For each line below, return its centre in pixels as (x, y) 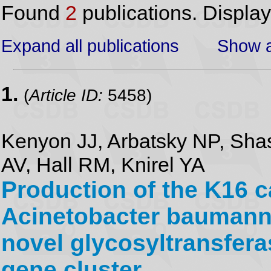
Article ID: (66, 95)
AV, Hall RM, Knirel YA (103, 165)
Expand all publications (90, 46)
